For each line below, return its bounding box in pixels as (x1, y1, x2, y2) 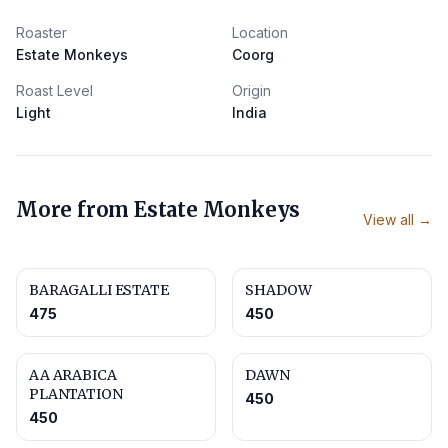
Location (232, 24, 288, 41)
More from (16, 197, 134, 222)
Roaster (16, 24, 67, 41)
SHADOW (245, 281, 313, 299)
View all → (363, 211, 432, 228)
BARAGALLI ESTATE (29, 281, 169, 299)
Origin (232, 82, 271, 99)
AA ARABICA (29, 366, 117, 384)
